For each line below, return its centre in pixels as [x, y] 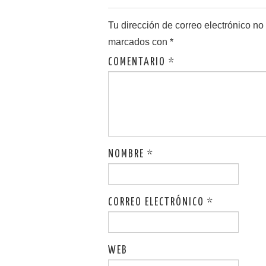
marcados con [139, 42]
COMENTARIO [138, 62]
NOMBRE [128, 154]
